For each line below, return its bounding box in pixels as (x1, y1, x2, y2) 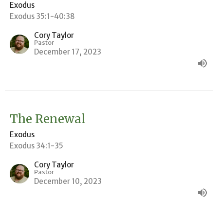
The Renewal (10, 111, 86, 127)
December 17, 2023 (34, 47, 101, 56)
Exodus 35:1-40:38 (10, 11, 75, 21)
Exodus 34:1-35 (10, 141, 63, 150)
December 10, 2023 (34, 176, 102, 186)
